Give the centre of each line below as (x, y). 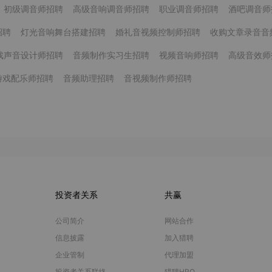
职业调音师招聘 (189, 9)
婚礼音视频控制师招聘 (158, 32)
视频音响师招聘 (189, 55)
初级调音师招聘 (33, 9)
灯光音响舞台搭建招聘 (63, 32)
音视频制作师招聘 (158, 78)
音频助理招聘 (89, 78)
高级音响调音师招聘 (111, 9)
